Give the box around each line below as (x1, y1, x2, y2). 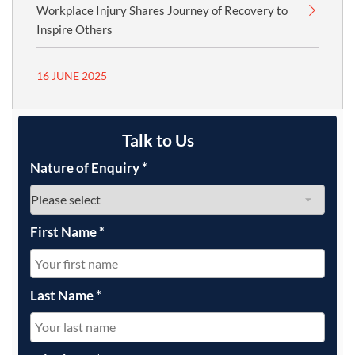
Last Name (30, 287, 96, 304)
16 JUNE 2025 (36, 69, 107, 82)
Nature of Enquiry (30, 159, 142, 176)
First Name (30, 223, 99, 240)
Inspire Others (36, 22, 113, 36)
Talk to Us (121, 130, 194, 150)
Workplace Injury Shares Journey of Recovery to (36, 3, 288, 17)
